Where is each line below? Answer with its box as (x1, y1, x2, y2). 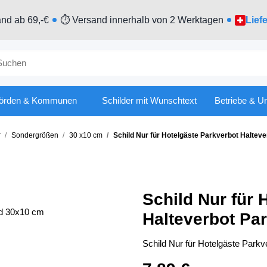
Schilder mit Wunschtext (101, 96, 197, 105)
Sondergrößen (11, 131, 58, 139)
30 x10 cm (69, 131, 103, 139)
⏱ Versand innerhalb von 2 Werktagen (60, 14, 223, 25)
